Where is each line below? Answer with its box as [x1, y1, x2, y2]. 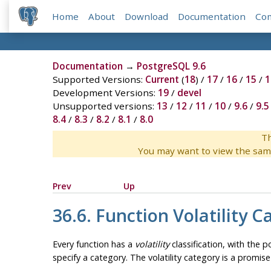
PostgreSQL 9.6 [136, 60, 206, 73]
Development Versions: [52, 87, 158, 99]
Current [145, 73, 179, 86]
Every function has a [52, 238, 135, 250]
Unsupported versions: [52, 100, 157, 113]
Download [125, 10, 169, 23]
